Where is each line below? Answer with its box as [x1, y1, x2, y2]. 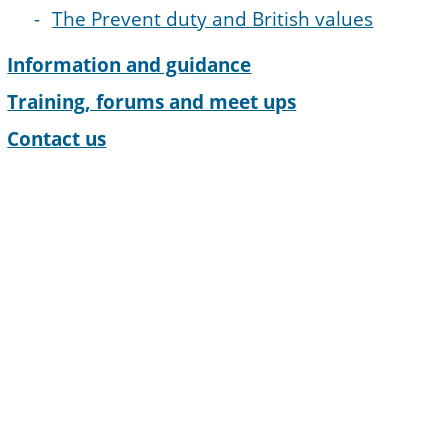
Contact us [7, 126, 107, 153]
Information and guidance [7, 52, 252, 79]
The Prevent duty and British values [52, 6, 374, 33]
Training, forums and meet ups [7, 89, 297, 116]
